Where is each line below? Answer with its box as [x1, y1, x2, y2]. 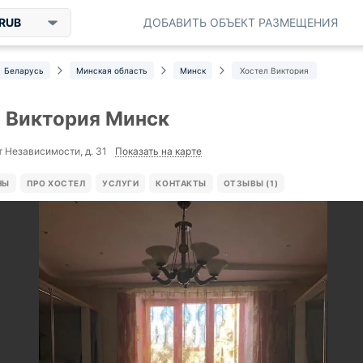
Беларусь [4, 66, 44, 75]
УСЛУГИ [102, 178, 139, 188]
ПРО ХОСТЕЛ [26, 178, 86, 188]
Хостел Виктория [240, 66, 309, 75]
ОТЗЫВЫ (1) [223, 178, 279, 188]
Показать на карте [115, 144, 202, 157]
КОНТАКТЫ [156, 178, 207, 188]
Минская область [76, 66, 147, 75]
